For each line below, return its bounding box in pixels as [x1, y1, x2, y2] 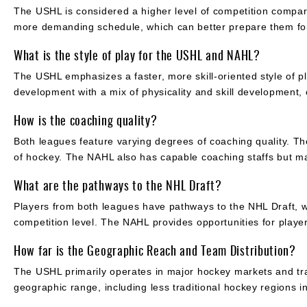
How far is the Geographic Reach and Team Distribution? [14, 241, 296, 259]
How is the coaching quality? [14, 110, 158, 129]
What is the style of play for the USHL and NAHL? [14, 45, 260, 64]
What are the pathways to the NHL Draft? [14, 175, 222, 194]
